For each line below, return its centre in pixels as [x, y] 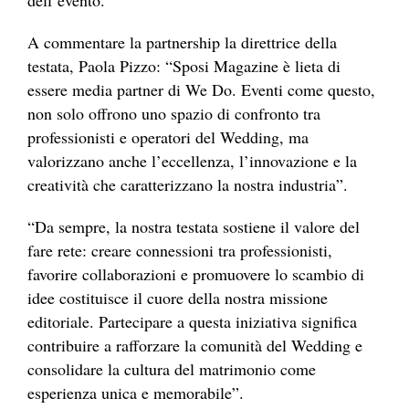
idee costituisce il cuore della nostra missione [178, 298]
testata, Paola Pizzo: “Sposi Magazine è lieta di [184, 66]
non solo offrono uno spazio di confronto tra [174, 114]
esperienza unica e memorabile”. [136, 393]
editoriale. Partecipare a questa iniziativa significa [192, 322]
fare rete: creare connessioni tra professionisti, [180, 251]
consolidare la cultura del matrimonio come [172, 369]
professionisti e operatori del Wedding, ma [168, 137]
